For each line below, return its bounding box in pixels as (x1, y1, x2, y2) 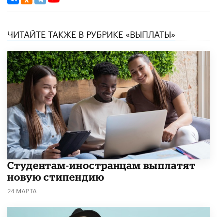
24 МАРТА (7, 185, 37, 195)
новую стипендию (7, 171, 105, 183)
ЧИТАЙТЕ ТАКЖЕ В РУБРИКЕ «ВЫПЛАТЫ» (7, 26, 175, 40)
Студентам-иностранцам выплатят (7, 159, 196, 171)
